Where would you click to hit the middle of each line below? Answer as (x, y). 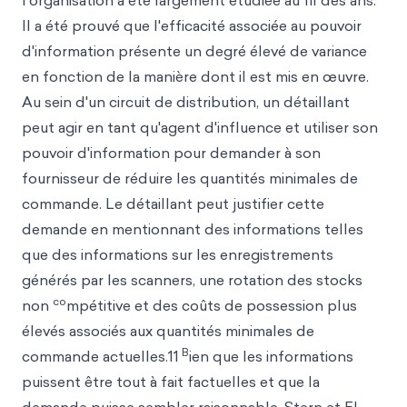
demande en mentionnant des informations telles (193, 229)
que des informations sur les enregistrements (178, 254)
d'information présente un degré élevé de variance (194, 51)
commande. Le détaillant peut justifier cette (173, 203)
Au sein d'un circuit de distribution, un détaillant (186, 102)
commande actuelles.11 (100, 356)
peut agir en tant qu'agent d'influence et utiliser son (200, 127)
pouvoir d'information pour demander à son (171, 153)
